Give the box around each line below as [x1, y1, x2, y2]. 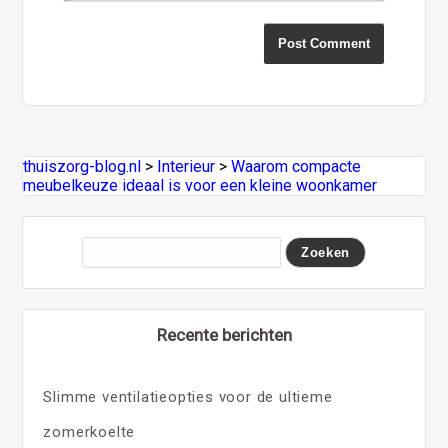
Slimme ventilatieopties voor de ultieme [43, 388, 333, 407]
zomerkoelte [43, 423, 136, 442]
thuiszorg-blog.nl [23, 157, 142, 177]
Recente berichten [156, 325, 292, 346]
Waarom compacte [231, 157, 362, 177]
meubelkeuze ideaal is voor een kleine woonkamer [23, 176, 378, 196]
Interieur [157, 157, 216, 177]
